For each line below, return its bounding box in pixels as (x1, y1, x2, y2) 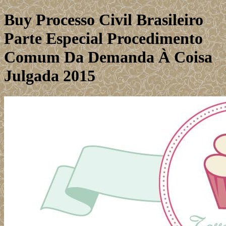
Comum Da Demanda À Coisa (4, 48, 212, 67)
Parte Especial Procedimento (4, 29, 203, 48)
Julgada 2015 (4, 67, 95, 85)
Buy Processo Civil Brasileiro (4, 11, 203, 29)
